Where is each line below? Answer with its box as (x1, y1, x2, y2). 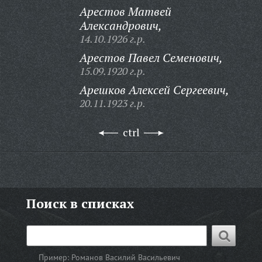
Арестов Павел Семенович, (79, 50, 223, 65)
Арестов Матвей (79, 4, 171, 19)
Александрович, (79, 18, 162, 33)
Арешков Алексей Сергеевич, (79, 82, 229, 98)
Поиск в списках (26, 195, 134, 212)
